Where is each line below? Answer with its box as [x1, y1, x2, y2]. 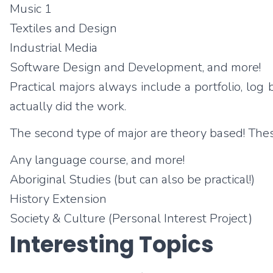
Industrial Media [10, 40, 97, 56]
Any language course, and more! [10, 152, 185, 168]
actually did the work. [10, 98, 126, 115]
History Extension [10, 191, 107, 207]
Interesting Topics [10, 229, 214, 260]
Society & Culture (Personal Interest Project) [10, 210, 252, 227]
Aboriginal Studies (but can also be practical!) [10, 171, 255, 188]
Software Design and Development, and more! [10, 59, 261, 76]
